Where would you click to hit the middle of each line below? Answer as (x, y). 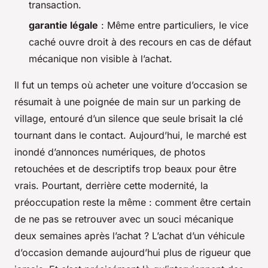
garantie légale (63, 25)
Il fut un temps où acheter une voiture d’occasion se (131, 85)
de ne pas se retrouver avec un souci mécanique (124, 219)
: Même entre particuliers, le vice (173, 25)
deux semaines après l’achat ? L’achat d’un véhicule (130, 235)
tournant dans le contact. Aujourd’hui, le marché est (130, 135)
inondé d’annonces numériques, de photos (110, 152)
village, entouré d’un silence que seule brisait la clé (129, 118)
